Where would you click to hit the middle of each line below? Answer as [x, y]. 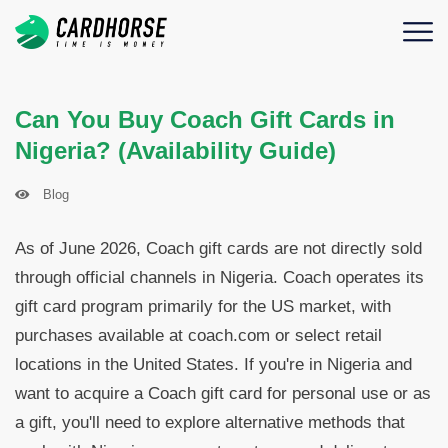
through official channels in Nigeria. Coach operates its [219, 277]
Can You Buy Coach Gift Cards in [205, 119]
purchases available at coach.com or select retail [198, 335]
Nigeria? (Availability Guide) [175, 150]
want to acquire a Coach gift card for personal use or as [223, 393]
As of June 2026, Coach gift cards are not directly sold [218, 248]
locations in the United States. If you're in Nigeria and [213, 364]
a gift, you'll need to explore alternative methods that [210, 422]
